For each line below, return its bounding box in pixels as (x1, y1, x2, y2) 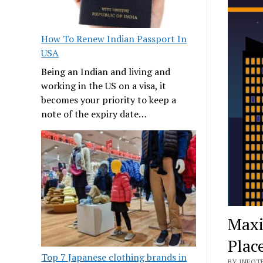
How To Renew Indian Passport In (41, 32, 187, 46)
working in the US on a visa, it (41, 79, 167, 93)
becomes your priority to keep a (41, 93, 177, 107)
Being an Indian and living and (41, 65, 171, 79)
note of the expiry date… (41, 107, 147, 121)
